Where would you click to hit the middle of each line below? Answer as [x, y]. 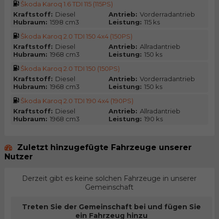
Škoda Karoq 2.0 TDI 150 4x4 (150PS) [76, 36]
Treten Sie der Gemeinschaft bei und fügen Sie [112, 207]
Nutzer [18, 156]
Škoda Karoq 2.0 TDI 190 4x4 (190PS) [77, 101]
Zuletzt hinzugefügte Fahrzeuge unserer [103, 147]
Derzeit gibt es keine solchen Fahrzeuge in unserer [109, 178]
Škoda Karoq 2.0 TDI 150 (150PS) [70, 69]
